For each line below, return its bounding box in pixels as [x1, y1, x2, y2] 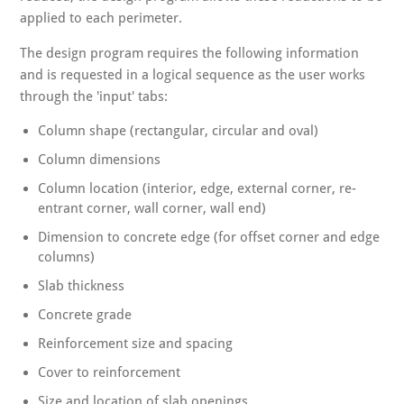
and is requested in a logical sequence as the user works [20, 67, 366, 84]
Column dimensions [38, 151, 161, 169]
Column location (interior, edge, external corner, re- [38, 180, 357, 197]
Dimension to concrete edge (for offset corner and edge [38, 229, 381, 246]
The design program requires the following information [20, 45, 360, 62]
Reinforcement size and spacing [38, 335, 234, 353]
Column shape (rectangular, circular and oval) [38, 123, 319, 140]
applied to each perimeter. [20, 10, 187, 27]
